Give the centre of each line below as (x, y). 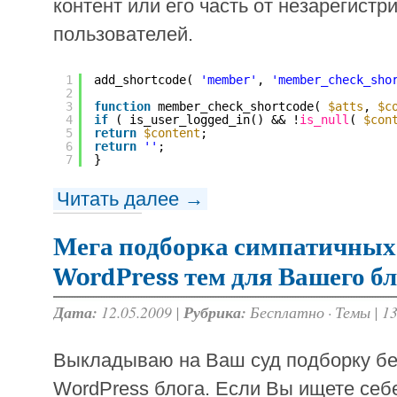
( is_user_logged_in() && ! (207, 120)
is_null (324, 120)
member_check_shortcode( (243, 107)
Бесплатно (287, 312)
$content (172, 133)
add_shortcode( (147, 80)
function (122, 107)
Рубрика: (215, 313)
